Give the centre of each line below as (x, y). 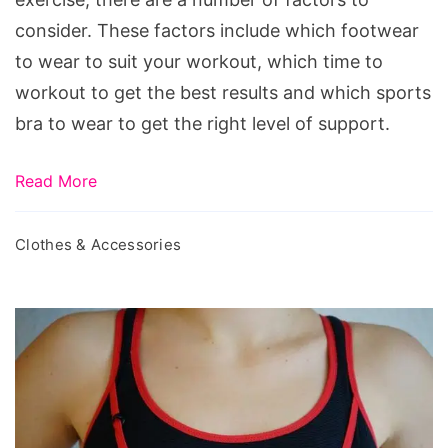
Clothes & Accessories (98, 245)
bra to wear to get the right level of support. (202, 124)
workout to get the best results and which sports (223, 93)
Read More (56, 181)
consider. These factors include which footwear (217, 31)
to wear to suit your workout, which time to (199, 62)
